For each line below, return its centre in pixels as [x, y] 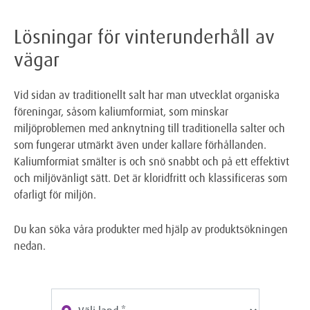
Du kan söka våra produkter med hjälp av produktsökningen [151, 229]
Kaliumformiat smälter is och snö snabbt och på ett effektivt [152, 161]
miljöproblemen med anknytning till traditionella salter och [149, 128]
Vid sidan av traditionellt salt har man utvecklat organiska [147, 94]
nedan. [33, 245]
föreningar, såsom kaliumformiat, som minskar [121, 111]
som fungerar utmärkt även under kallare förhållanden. [140, 144]
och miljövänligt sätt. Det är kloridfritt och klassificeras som [151, 177]
